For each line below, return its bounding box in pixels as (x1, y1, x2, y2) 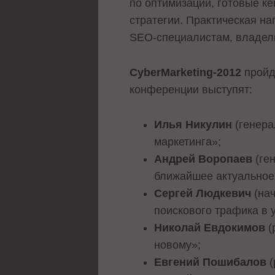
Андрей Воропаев (154, 152, 253, 165)
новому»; (154, 238, 201, 251)
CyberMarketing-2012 (130, 66, 242, 79)
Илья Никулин (154, 118, 233, 131)
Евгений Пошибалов (154, 255, 267, 268)
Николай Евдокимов (154, 221, 266, 234)
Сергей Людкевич (154, 187, 252, 199)
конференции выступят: (130, 83, 253, 96)
